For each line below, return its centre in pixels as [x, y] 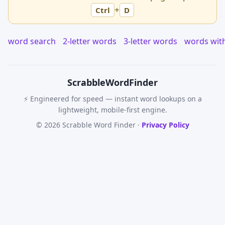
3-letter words [150, 41]
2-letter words [90, 41]
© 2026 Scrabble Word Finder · [89, 125]
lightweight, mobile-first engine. [113, 110]
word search [32, 41]
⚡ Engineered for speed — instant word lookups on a [113, 99]
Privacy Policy [165, 125]
